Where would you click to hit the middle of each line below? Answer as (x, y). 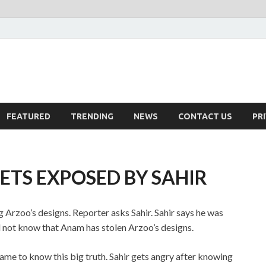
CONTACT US (205, 116)
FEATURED (28, 116)
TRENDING (92, 116)
